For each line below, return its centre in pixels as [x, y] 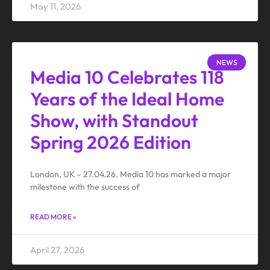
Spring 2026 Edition [111, 143]
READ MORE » [53, 217]
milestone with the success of [85, 187]
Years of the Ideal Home [127, 99]
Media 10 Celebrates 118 [127, 77]
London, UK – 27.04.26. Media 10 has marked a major [130, 174]
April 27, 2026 [57, 250]
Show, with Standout [114, 121]
